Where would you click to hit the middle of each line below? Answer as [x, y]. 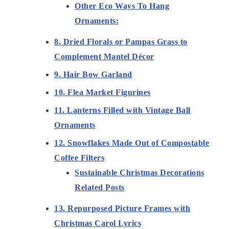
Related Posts [100, 188]
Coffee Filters [79, 158]
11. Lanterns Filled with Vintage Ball [122, 110]
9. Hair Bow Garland [93, 75]
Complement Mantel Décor [104, 57]
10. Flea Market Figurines [102, 93]
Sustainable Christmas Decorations [140, 173]
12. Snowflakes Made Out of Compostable [132, 143]
